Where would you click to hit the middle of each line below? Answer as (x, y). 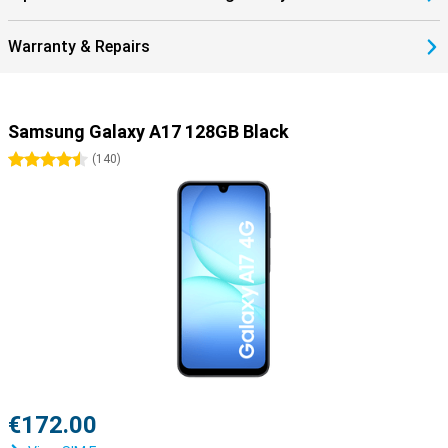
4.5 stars (76, 160)
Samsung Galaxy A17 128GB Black (148, 131)
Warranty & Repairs (79, 46)
